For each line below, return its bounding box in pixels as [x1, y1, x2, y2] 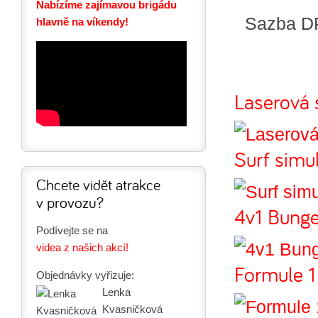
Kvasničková [102, 302, 163, 315]
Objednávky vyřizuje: [36, 268, 134, 281]
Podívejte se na [36, 224, 108, 236]
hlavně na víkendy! [36, 15, 128, 28]
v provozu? [36, 192, 104, 212]
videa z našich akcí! [36, 241, 128, 253]
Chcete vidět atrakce [36, 174, 160, 194]
